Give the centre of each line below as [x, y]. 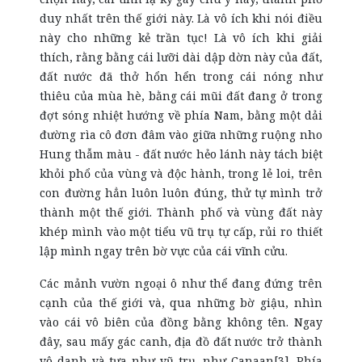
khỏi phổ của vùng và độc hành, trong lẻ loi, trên [181, 173]
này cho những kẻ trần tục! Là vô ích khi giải [181, 38]
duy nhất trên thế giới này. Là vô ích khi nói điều [181, 18]
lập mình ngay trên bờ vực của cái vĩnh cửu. [164, 251]
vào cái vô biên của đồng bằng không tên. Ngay [181, 322]
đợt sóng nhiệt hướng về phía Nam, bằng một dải [181, 115]
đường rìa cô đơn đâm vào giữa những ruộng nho [181, 135]
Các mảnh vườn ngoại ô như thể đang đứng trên [181, 283]
